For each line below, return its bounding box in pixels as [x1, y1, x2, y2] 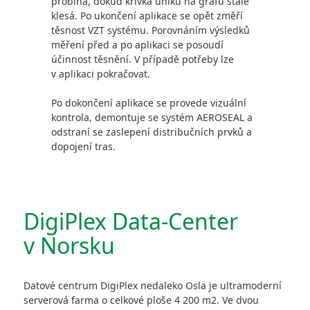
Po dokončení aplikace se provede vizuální [51, 96, 246, 109]
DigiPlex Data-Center [24, 206, 238, 236]
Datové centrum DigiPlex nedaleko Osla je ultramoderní [24, 279, 282, 292]
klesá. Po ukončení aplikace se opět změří [51, 9, 243, 22]
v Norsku [24, 230, 115, 260]
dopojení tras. [51, 140, 116, 153]
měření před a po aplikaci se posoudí [51, 38, 224, 51]
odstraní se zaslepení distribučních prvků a [51, 125, 252, 138]
